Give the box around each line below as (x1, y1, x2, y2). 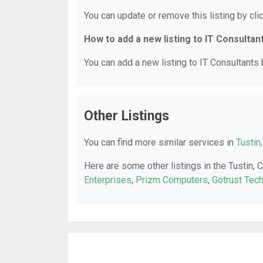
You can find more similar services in (84, 137, 236, 148)
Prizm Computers (136, 174, 208, 186)
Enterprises (84, 174, 131, 186)
